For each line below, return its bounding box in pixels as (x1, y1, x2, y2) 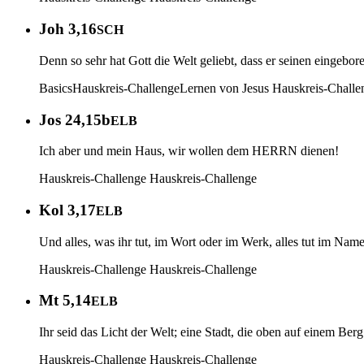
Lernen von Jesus (180, 80, 269, 95)
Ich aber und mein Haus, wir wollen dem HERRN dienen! (39, 144, 339, 158)
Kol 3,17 (39, 201, 96, 219)
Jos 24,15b (39, 110, 110, 128)
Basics (39, 80, 72, 95)
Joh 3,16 (39, 20, 97, 38)
